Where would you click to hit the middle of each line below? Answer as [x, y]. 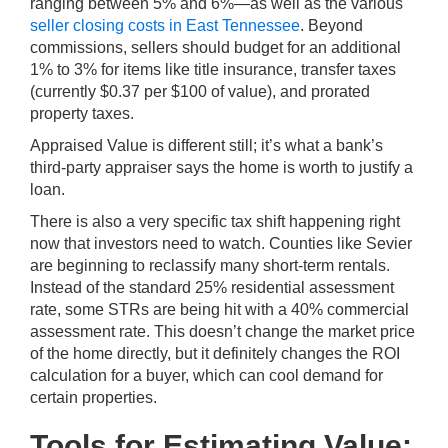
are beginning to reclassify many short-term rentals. [210, 265]
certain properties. [93, 397]
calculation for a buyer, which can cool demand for [206, 375]
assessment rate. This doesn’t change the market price [222, 331]
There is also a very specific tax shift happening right [215, 221]
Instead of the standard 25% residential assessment [212, 287]
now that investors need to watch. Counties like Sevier [221, 243]
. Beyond [331, 25]
